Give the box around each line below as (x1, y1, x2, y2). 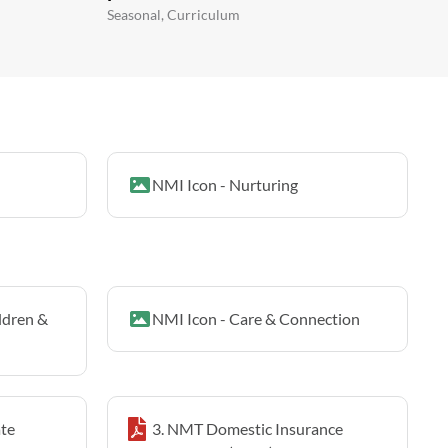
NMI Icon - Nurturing (152, 175, 298, 194)
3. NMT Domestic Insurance (152, 419, 343, 438)
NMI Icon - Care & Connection (152, 309, 360, 328)
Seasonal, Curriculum (107, 6, 240, 23)
